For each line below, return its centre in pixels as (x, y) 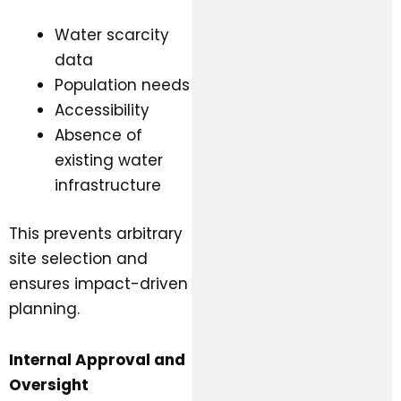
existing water (109, 161)
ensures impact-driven (98, 283)
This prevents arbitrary (96, 233)
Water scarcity (112, 35)
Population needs (122, 85)
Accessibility (102, 111)
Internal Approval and (97, 360)
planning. (44, 308)
